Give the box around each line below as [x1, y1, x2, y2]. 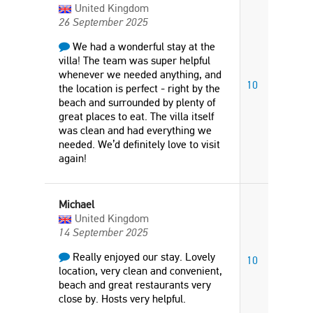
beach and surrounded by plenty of [59, 96, 215, 109]
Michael [59, 198, 94, 211]
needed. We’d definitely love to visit [59, 138, 220, 151]
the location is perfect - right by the [59, 82, 220, 95]
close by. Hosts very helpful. [59, 292, 186, 305]
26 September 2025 [59, 15, 148, 29]
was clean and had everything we [59, 124, 212, 137]
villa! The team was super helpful [59, 54, 210, 67]
